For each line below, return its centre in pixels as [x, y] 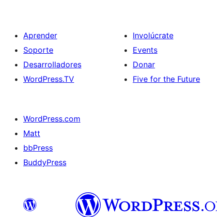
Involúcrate [153, 35]
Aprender [40, 35]
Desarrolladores [52, 64]
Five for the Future [166, 79]
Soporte [38, 50]
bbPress [38, 148]
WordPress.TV [49, 79]
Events [145, 50]
